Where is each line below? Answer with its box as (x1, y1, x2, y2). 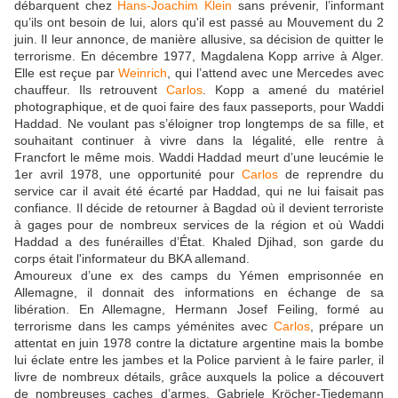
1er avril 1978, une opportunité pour (14, 167, 242, 182)
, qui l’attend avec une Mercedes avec (167, 66, 385, 81)
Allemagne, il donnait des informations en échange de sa (14, 285, 384, 300)
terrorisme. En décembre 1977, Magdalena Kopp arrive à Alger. (14, 49, 384, 64)
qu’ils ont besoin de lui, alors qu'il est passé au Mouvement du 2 (14, 15, 384, 30)
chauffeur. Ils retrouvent (14, 83, 166, 98)
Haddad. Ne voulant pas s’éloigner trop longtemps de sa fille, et (14, 116, 384, 131)
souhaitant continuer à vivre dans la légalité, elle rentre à (14, 133, 384, 148)
